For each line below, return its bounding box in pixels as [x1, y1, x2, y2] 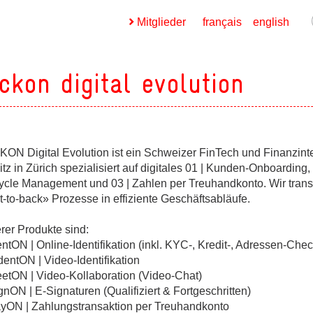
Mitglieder [136, 16, 186, 28]
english [252, 16, 289, 28]
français [202, 16, 242, 28]
